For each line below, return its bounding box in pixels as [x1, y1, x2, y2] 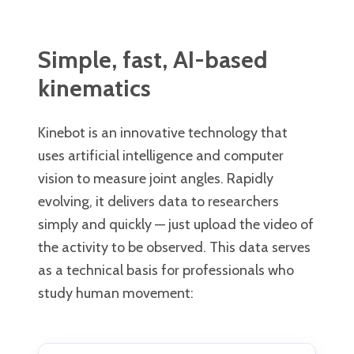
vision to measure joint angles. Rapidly [38, 170, 273, 188]
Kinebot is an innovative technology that [38, 124, 288, 142]
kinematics [38, 73, 151, 104]
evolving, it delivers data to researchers [38, 193, 279, 211]
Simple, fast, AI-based [38, 45, 268, 75]
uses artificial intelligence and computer [38, 147, 284, 165]
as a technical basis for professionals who [38, 262, 294, 280]
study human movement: [38, 284, 194, 303]
